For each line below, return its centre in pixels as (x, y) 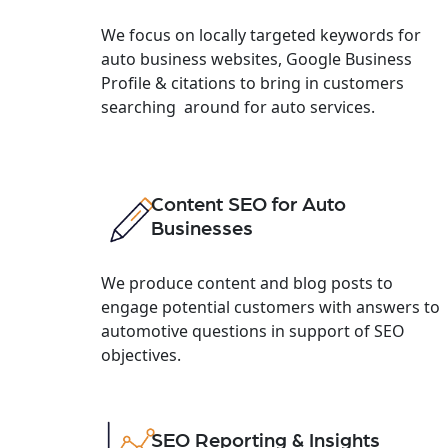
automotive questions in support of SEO (256, 330)
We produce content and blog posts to (246, 282)
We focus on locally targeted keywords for (260, 34)
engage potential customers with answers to (270, 306)
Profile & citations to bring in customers (252, 82)
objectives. (140, 354)
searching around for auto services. (237, 106)
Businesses (201, 228)
